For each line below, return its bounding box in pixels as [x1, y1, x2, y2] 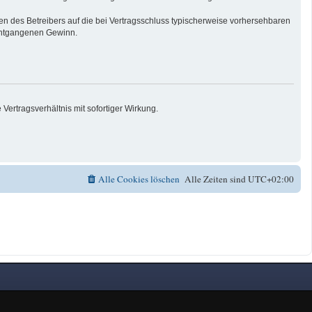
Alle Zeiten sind [185, 172, 248, 185]
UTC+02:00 [248, 172, 294, 185]
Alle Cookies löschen [98, 172, 180, 185]
